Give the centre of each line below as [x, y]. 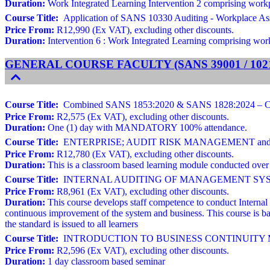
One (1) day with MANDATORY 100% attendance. [146, 127]
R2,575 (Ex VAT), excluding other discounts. [142, 116]
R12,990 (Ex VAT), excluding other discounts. [144, 30]
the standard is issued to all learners [71, 224]
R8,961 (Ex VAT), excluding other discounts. [142, 191]
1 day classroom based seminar [105, 261]
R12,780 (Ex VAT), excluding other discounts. [144, 154]
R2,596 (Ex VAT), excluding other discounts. [142, 250]
